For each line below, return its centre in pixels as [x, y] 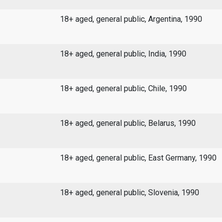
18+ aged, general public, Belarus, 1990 [128, 123]
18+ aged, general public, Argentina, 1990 [131, 19]
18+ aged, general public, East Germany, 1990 [138, 158]
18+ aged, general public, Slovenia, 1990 [129, 193]
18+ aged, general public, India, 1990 [123, 54]
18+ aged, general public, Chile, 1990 [123, 89]
